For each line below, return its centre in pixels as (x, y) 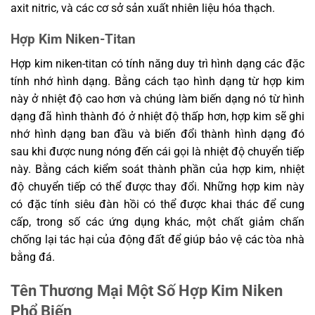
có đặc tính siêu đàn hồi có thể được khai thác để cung (157, 204)
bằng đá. (33, 257)
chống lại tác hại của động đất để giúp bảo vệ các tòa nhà (157, 239)
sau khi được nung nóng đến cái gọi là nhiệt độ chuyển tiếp (157, 151)
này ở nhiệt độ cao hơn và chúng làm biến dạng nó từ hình (157, 98)
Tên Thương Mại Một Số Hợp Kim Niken (147, 290)
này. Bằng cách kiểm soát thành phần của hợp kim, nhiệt (157, 169)
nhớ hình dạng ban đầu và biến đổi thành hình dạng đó (157, 134)
